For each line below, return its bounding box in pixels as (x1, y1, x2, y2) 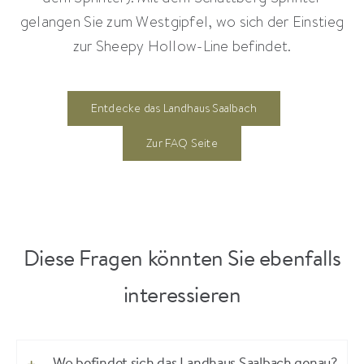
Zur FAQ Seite (146, 136, 218, 151)
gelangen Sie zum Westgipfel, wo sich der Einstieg (19, 12, 344, 32)
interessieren (123, 286, 241, 309)
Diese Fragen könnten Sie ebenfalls (23, 249, 341, 272)
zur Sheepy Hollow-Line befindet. (72, 37, 292, 56)
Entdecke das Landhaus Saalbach (90, 101, 258, 116)
